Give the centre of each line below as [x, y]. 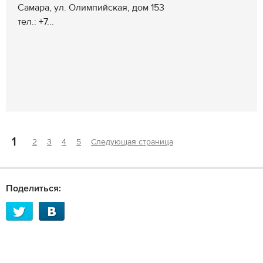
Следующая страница [132, 142]
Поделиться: [33, 188]
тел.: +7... [36, 22]
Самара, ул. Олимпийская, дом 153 [91, 8]
